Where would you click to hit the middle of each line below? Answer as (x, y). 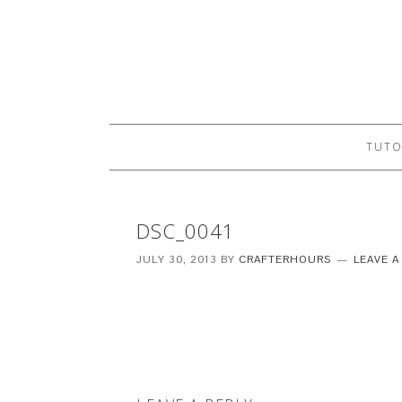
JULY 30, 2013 (177, 259)
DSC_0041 (186, 231)
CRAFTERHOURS (285, 259)
